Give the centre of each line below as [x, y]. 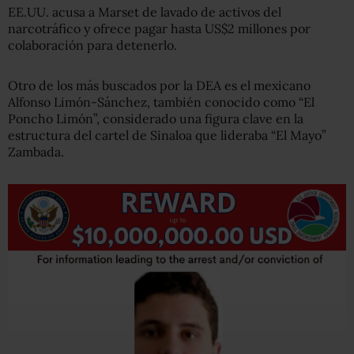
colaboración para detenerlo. [92, 45]
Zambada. [36, 152]
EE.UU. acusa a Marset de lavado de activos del [145, 12]
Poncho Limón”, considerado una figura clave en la [156, 119]
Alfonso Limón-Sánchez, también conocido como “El [161, 102]
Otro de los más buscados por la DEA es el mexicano [159, 85]
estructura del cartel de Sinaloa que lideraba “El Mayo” [167, 135]
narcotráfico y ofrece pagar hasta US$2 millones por [159, 28]
